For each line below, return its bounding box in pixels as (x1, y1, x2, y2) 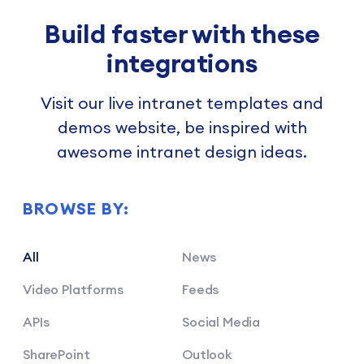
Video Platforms (23, 281, 123, 298)
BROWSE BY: (23, 198, 129, 219)
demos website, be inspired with (57, 117, 307, 138)
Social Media (182, 314, 261, 331)
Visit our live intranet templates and (41, 93, 323, 114)
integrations (106, 46, 258, 80)
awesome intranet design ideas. (57, 141, 307, 162)
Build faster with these (44, 17, 320, 51)
